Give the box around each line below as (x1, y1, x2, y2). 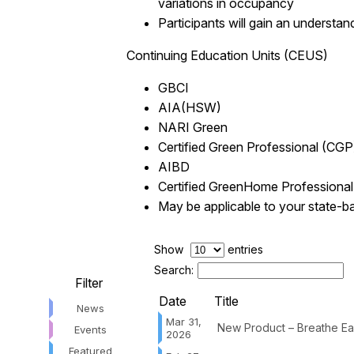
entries (224, 242, 263, 256)
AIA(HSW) (158, 99, 221, 115)
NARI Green (158, 119, 228, 135)
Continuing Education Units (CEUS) (126, 47, 328, 63)
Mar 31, (165, 314, 201, 328)
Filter (74, 274, 103, 291)
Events (74, 322, 107, 336)
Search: (153, 262, 194, 277)
